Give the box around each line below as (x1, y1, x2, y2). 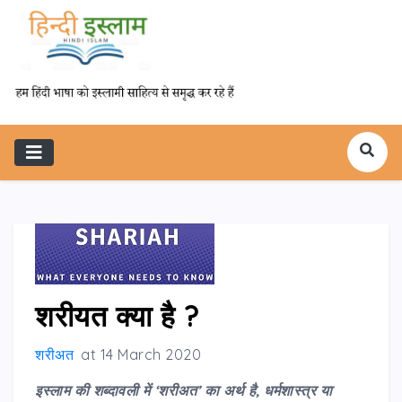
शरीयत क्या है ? (35, 297, 200, 334)
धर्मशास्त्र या (264, 380, 332, 399)
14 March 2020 (100, 345, 201, 363)
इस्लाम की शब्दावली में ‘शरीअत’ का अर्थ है (35, 380, 256, 399)
